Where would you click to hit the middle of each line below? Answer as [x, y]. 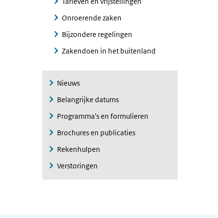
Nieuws [68, 83]
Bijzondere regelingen [97, 34]
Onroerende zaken [92, 18]
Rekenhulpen [79, 149]
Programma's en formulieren [103, 116]
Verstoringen [77, 166]
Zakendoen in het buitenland [109, 51]
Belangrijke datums [88, 100]
